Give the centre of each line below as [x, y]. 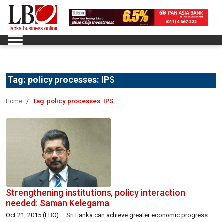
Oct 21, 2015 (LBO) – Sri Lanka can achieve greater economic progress [107, 215]
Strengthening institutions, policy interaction [96, 192]
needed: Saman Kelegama [57, 203]
